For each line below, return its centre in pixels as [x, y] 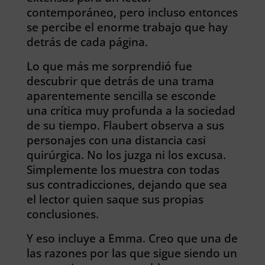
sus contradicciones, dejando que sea [127, 184]
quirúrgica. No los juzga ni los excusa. [126, 155]
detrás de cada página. [87, 42]
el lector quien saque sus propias [115, 199]
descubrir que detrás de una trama [120, 81]
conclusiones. [62, 214]
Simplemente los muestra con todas [123, 169]
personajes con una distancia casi [116, 140]
